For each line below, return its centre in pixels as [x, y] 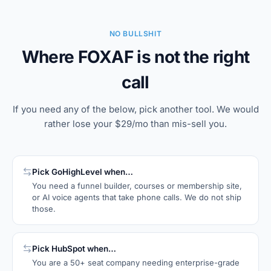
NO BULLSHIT [135, 34]
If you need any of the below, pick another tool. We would [135, 109]
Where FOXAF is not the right [135, 57]
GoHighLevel [77, 172]
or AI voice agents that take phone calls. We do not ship [137, 197]
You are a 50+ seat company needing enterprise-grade [136, 263]
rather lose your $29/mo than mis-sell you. [135, 124]
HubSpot [68, 249]
